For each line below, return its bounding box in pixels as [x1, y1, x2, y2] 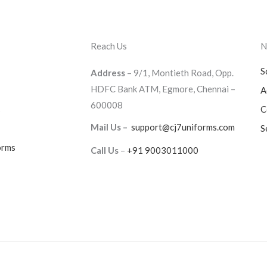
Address [91, 67, 125, 78]
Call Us [91, 145, 119, 156]
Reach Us [91, 40, 127, 51]
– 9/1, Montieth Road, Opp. [125, 67, 234, 78]
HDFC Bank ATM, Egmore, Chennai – [91, 83, 235, 94]
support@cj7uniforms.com [131, 122, 235, 133]
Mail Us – [91, 122, 129, 133]
